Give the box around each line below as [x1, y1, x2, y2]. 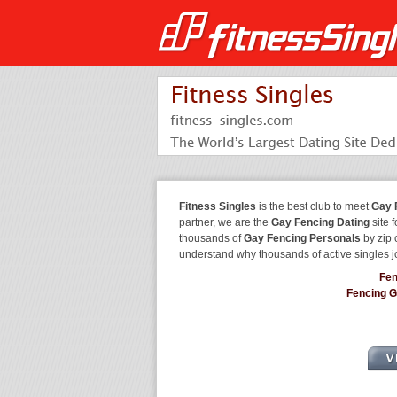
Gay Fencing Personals [244, 232, 361, 245]
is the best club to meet [256, 200, 371, 213]
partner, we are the [179, 216, 271, 229]
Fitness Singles [179, 200, 256, 213]
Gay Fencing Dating [271, 216, 370, 229]
